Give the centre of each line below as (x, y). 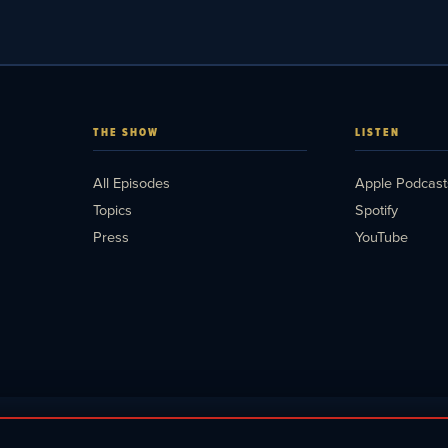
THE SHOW (125, 131)
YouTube (382, 236)
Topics (112, 209)
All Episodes (131, 182)
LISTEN (378, 131)
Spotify (377, 209)
